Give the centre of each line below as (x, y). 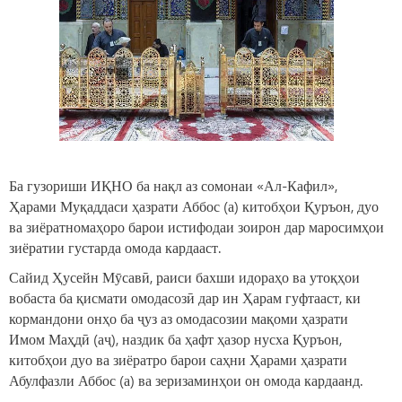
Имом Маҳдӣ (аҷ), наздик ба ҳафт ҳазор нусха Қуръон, (175, 339)
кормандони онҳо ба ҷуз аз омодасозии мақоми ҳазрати (179, 319)
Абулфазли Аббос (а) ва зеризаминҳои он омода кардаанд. (186, 380)
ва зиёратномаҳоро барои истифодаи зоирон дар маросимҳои (197, 227)
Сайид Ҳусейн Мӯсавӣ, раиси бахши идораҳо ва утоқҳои (184, 277)
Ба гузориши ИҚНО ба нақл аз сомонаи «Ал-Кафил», (173, 186)
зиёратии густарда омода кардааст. (115, 248)
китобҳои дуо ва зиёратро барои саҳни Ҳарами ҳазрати (178, 360)
